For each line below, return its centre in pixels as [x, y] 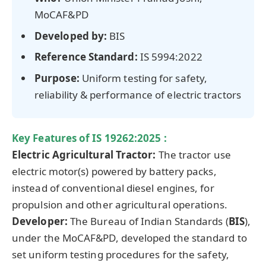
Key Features [45, 138]
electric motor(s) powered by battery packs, [114, 171]
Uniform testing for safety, [145, 78]
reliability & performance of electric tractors [138, 94]
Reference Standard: [87, 57]
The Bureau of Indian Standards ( [149, 221]
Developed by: [72, 36]
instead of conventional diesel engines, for [113, 188]
